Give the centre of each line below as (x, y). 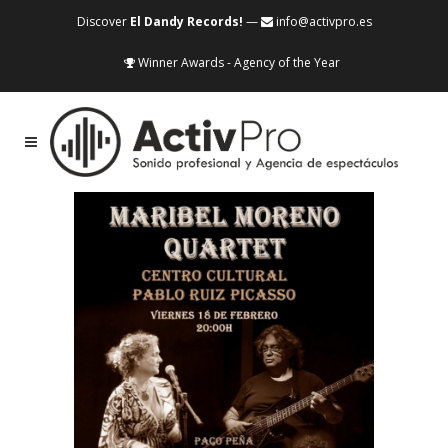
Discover (103, 21)
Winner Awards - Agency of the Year (237, 62)
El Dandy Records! (186, 21)
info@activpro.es (322, 21)
